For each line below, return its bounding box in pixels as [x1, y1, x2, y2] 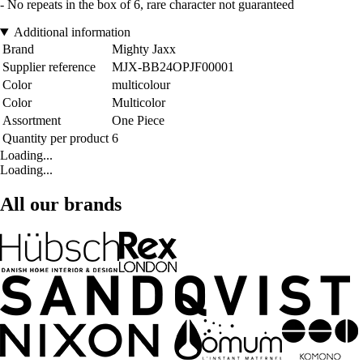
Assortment [2, 113, 61, 128]
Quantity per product [2, 131, 109, 146]
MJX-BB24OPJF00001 [112, 60, 234, 75]
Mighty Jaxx [112, 42, 176, 57]
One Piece [112, 113, 164, 128]
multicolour [112, 78, 170, 92]
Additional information [13, 25, 130, 40]
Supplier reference [2, 60, 96, 75]
